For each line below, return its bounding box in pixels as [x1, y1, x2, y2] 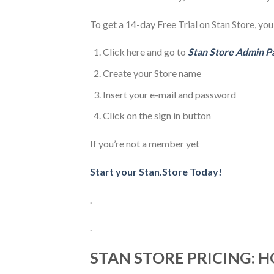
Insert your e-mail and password [102, 88, 236, 100]
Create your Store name [102, 67, 201, 79]
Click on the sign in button [102, 109, 211, 122]
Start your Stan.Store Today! [90, 165, 222, 177]
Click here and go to [102, 46, 188, 58]
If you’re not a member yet [90, 137, 199, 149]
